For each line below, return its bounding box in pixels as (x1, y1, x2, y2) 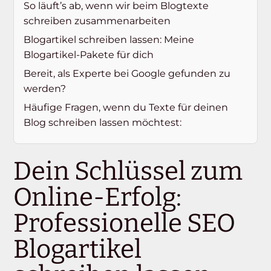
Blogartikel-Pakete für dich (24, 49, 154, 61)
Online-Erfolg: (13, 182, 182, 213)
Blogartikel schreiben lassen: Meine (24, 34, 195, 46)
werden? (24, 83, 67, 95)
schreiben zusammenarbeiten (24, 15, 171, 27)
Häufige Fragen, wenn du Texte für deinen (24, 102, 229, 114)
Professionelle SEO (13, 208, 236, 239)
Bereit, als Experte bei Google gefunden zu (24, 68, 231, 80)
